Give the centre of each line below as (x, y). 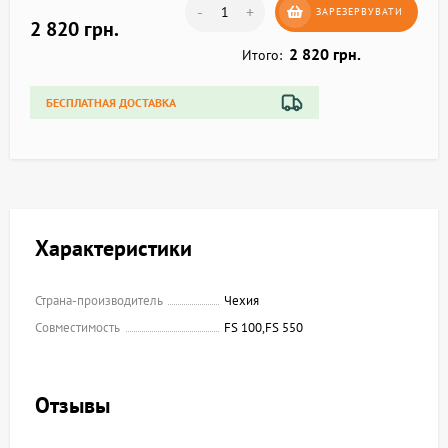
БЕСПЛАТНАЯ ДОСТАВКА (111, 102)
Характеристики (113, 248)
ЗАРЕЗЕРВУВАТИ (359, 11)
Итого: (262, 55)
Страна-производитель (99, 300)
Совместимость (77, 327)
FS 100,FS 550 (263, 327)
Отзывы (72, 405)
